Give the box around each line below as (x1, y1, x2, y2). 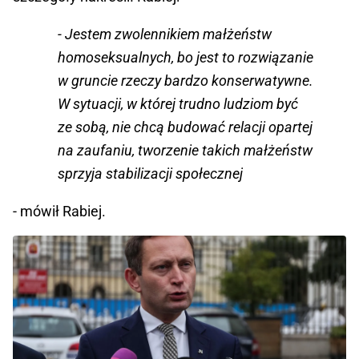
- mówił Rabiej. (13, 203, 109, 220)
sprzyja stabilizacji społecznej (58, 165, 243, 183)
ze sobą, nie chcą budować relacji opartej (58, 119, 313, 136)
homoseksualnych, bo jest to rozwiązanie (58, 49, 313, 67)
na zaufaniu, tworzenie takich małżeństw (58, 142, 313, 159)
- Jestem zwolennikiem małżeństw (58, 26, 272, 43)
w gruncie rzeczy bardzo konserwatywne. (58, 72, 313, 90)
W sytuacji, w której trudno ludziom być (58, 95, 298, 113)
